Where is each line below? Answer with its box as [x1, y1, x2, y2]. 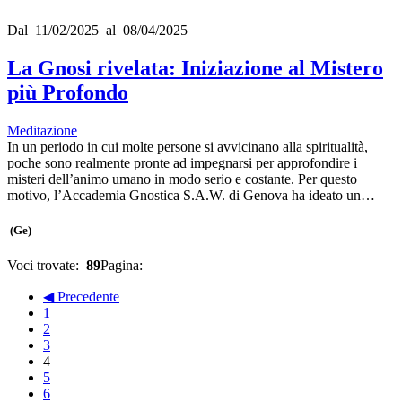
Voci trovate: [7, 258, 86, 274]
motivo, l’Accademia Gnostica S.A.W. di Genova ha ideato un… [7, 187, 375, 203]
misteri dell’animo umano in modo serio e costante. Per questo [7, 170, 357, 187]
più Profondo [7, 80, 128, 104]
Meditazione [7, 122, 77, 138]
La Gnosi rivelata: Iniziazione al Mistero [7, 56, 383, 80]
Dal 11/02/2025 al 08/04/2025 [7, 22, 188, 38]
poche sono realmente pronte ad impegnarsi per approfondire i [7, 154, 357, 170]
